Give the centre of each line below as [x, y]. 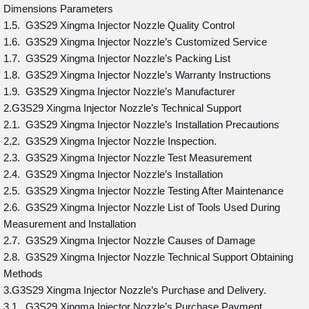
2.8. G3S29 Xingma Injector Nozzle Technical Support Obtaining [148, 257]
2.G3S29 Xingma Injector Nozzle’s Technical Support [122, 108]
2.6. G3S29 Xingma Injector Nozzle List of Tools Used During [142, 207]
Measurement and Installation [70, 224]
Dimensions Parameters [58, 9]
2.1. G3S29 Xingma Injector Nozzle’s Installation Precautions [141, 124]
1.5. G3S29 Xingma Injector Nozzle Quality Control [119, 25]
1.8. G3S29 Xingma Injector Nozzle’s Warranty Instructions [137, 75]
